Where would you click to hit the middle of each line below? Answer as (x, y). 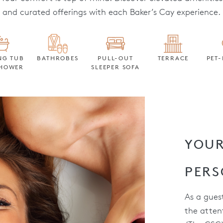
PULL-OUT (115, 58)
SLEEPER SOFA (115, 67)
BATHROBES (58, 58)
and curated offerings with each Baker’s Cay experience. (111, 12)
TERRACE (173, 58)
